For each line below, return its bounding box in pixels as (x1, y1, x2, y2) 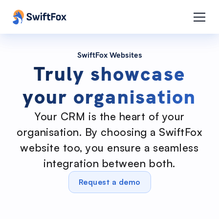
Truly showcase (34, 62, 185, 87)
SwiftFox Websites (77, 50, 142, 61)
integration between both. (44, 156, 175, 170)
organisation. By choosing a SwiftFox (17, 125, 202, 139)
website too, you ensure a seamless (20, 141, 199, 154)
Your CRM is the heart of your (34, 109, 185, 123)
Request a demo (78, 177, 141, 187)
